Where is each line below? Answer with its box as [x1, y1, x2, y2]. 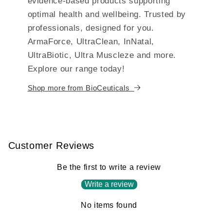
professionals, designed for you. [27, 23, 154, 32]
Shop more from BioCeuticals [27, 83, 132, 92]
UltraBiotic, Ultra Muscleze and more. [27, 50, 176, 59]
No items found [80, 200, 138, 209]
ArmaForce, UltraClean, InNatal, [27, 36, 154, 46]
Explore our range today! [27, 64, 125, 73]
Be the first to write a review [57, 163, 161, 171]
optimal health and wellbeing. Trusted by [27, 9, 186, 18]
